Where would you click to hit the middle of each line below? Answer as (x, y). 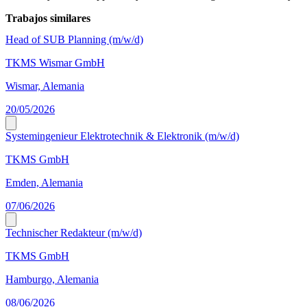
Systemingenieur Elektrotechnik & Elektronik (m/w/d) (122, 136)
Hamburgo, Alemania (52, 280)
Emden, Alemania (44, 183)
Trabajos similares (48, 18)
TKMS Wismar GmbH (55, 63)
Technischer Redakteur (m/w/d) (74, 233)
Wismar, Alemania (45, 86)
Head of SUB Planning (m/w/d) (74, 40)
